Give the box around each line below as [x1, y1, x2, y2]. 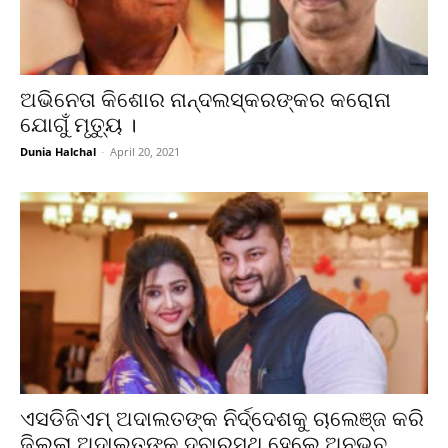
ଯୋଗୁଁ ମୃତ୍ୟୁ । [20, 113, 136, 138]
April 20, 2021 [110, 144, 180, 160]
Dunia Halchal [20, 144, 96, 160]
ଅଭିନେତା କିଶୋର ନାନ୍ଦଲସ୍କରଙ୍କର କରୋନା [20, 88, 391, 113]
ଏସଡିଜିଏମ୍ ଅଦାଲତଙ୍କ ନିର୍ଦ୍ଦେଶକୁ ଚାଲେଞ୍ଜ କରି [20, 406, 424, 431]
